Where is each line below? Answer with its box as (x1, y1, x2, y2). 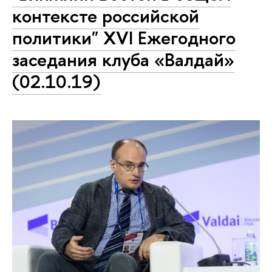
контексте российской (12, 2, 199, 29)
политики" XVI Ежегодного (12, 24, 236, 50)
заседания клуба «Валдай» (12, 46, 234, 72)
